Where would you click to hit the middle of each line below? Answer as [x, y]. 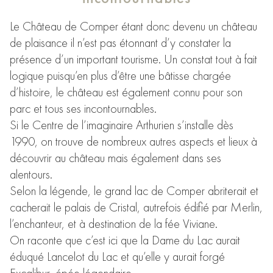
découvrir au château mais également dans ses [115, 158]
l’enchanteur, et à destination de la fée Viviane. [114, 224]
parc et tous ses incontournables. [83, 109]
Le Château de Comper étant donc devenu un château [133, 27]
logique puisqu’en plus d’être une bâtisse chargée [120, 76]
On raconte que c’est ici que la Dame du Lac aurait [125, 240]
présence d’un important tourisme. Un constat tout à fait [133, 59]
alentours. [31, 175]
